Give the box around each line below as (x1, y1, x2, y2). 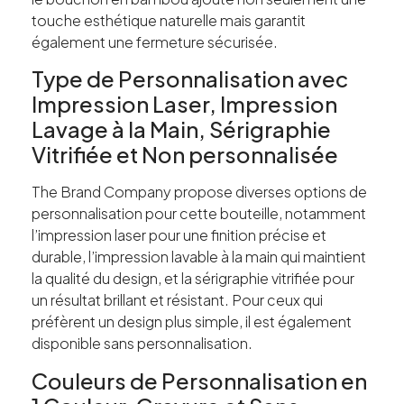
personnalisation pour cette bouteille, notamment (32, 204, 366, 224)
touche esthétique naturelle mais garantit (32, 10, 306, 30)
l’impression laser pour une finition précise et (32, 225, 326, 245)
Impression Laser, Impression (32, 90, 337, 118)
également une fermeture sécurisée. (32, 32, 278, 51)
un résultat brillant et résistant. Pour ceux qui (32, 290, 323, 310)
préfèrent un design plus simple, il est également (32, 312, 352, 332)
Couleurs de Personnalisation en (32, 366, 367, 394)
